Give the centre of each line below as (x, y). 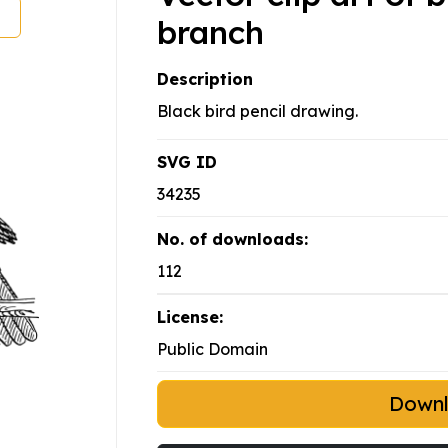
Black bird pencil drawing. (257, 111)
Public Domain (212, 349)
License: (190, 317)
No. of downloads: (232, 239)
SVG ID (187, 162)
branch (210, 32)
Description (205, 79)
